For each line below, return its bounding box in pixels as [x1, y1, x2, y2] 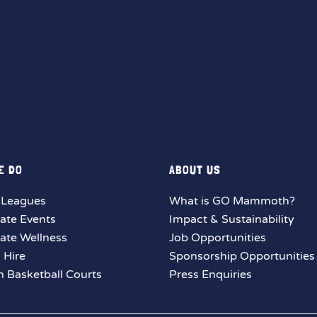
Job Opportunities [169, 231, 266, 245]
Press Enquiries [169, 267, 252, 282]
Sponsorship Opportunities [169, 249, 315, 263]
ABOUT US [169, 162, 221, 177]
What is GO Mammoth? [169, 194, 295, 208]
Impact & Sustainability [169, 212, 294, 226]
